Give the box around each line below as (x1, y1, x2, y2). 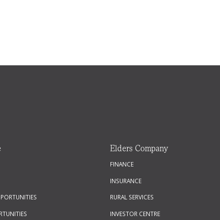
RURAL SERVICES (110, 193, 154, 201)
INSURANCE (110, 176, 141, 185)
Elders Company (110, 144, 168, 153)
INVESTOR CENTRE (110, 209, 160, 218)
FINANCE (110, 160, 134, 168)
